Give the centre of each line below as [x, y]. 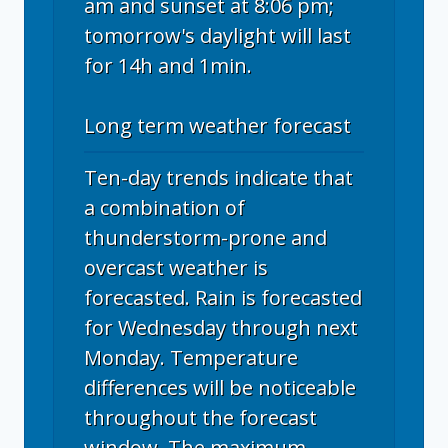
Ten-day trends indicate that [218, 177]
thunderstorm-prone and [205, 237]
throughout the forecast [200, 417]
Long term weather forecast [217, 125]
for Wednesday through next [221, 327]
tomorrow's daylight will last [217, 35]
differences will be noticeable [220, 387]
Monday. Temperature [191, 357]
